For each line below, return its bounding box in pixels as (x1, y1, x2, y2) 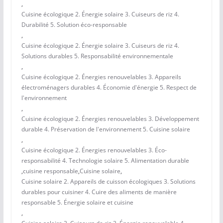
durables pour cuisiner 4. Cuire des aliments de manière (21, 188, 177, 197)
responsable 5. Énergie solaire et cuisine (21, 198, 133, 207)
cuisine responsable (22, 167, 78, 176)
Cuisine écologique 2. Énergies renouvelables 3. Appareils (21, 73, 181, 82)
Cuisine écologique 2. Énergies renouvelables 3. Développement (21, 114, 199, 123)
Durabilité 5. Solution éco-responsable (21, 20, 127, 29)
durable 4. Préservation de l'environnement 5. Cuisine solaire (21, 125, 190, 134)
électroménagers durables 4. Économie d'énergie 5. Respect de (21, 83, 197, 92)
